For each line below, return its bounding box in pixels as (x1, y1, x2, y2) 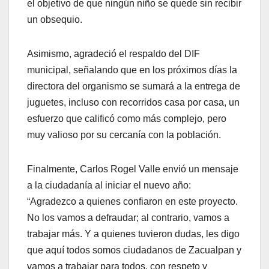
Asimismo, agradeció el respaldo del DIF (27, 49, 200, 59)
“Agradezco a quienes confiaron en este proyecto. (27, 196, 238, 207)
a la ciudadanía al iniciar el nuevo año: (27, 180, 191, 191)
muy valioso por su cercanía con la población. (27, 130, 221, 141)
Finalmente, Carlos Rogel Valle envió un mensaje (27, 164, 238, 175)
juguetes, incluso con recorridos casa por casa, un (27, 97, 240, 108)
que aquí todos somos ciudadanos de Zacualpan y (27, 245, 241, 256)
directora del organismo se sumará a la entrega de (27, 81, 240, 92)
